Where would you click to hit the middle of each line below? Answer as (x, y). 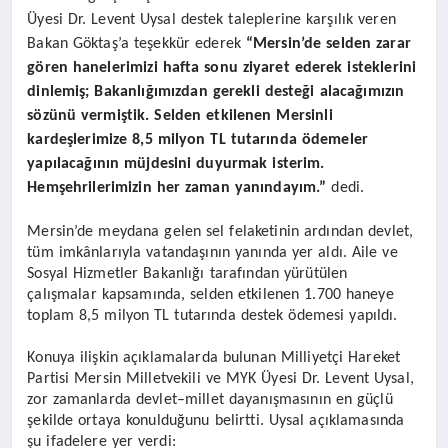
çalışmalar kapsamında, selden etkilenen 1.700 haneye (210, 294)
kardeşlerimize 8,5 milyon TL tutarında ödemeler (198, 139)
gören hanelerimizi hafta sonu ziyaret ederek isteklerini (222, 67)
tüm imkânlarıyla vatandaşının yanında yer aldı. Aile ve (212, 252)
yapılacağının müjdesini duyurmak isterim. (176, 163)
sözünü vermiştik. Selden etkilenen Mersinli (180, 115)
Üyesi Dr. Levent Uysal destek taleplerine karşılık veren (211, 19)
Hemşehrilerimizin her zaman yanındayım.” (177, 187)
